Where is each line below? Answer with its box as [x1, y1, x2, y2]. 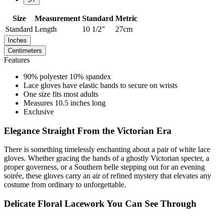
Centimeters [8, 46, 42, 54]
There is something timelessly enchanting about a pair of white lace [4, 145, 210, 154]
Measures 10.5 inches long [23, 98, 106, 107]
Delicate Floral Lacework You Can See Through [4, 198, 197, 209]
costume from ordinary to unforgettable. [4, 180, 126, 189]
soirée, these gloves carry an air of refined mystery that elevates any [4, 172, 211, 180]
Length [35, 24, 57, 33]
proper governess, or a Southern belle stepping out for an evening [4, 163, 205, 172]
